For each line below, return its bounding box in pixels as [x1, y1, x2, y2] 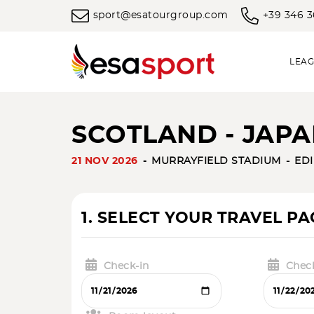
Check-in [103, 261, 149, 271]
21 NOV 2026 [71, 156, 138, 166]
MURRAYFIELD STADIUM [151, 156, 281, 166]
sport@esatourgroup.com [93, 11, 228, 21]
